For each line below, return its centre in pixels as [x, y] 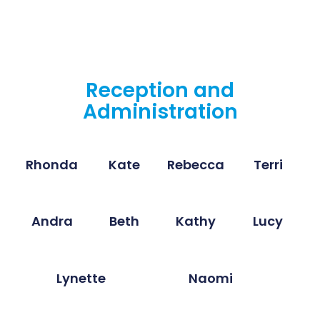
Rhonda [52, 164]
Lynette [81, 278]
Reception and [160, 90]
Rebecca [196, 164]
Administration [160, 111]
